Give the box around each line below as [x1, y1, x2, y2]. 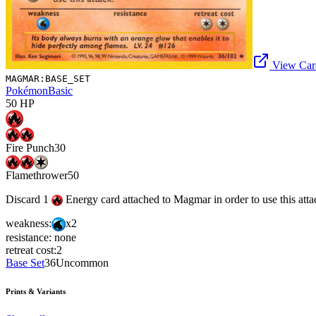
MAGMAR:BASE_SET [6, 73, 90, 84]
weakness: [6, 217, 51, 229]
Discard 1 [6, 193, 51, 205]
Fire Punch [6, 142, 54, 154]
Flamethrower [6, 169, 68, 181]
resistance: [6, 231, 51, 244]
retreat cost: [6, 244, 56, 257]
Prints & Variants [6, 287, 66, 296]
